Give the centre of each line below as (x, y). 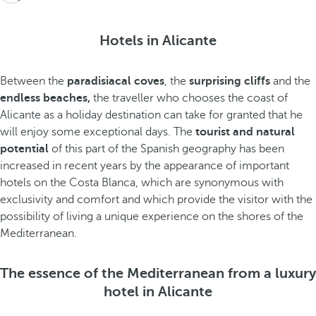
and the (290, 81)
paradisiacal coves (116, 81)
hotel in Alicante (158, 292)
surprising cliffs (230, 81)
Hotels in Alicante (158, 41)
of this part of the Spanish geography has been (166, 149)
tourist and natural (245, 132)
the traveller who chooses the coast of (189, 98)
